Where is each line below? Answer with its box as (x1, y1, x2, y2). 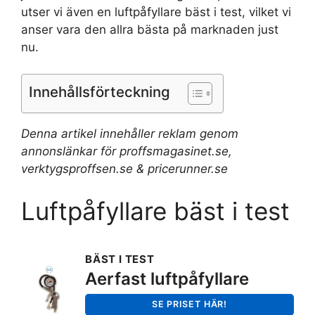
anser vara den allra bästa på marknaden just (21, 22, 278, 37)
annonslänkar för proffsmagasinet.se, (21, 144, 232, 159)
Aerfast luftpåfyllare (85, 268, 249, 289)
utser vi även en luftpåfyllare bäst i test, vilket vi (21, 4, 291, 19)
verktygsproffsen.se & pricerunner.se (21, 162, 228, 176)
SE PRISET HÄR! (151, 299, 228, 310)
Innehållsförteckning (29, 83, 170, 101)
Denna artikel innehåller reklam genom (21, 127, 238, 141)
